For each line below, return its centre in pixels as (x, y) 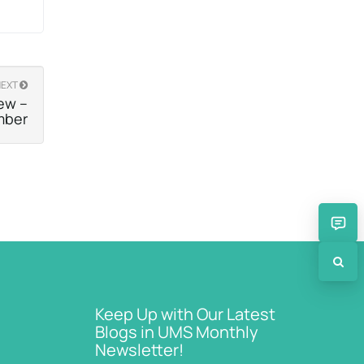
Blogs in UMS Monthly (177, 332)
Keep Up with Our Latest (186, 314)
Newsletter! (140, 350)
